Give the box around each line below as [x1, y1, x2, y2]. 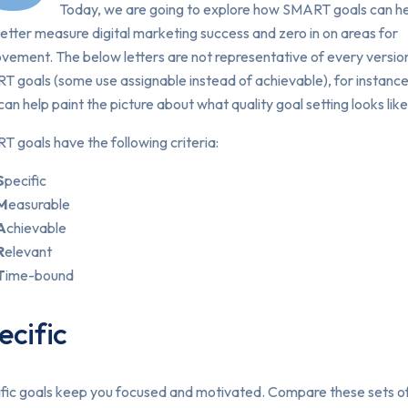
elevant [5, 242, 52, 260]
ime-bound [5, 266, 74, 284]
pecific [5, 171, 46, 189]
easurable [8, 195, 70, 213]
